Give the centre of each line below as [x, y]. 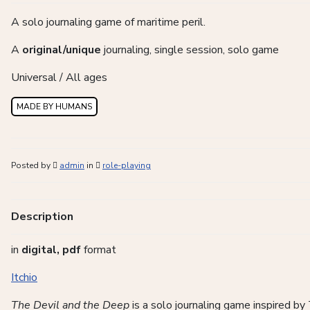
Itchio [24, 278]
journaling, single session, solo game [190, 50]
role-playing [127, 166]
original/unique [62, 50]
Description [42, 217]
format [99, 250]
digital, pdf [51, 250]
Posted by [32, 166]
